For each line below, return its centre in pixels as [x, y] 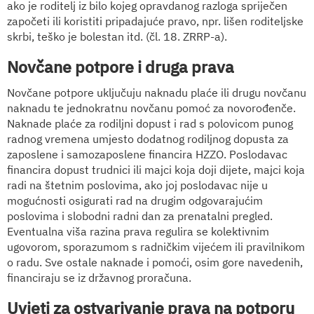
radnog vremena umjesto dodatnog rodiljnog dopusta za [148, 138]
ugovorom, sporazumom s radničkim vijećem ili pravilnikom [156, 246]
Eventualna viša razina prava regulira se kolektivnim [138, 231]
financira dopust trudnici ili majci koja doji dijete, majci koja [156, 169]
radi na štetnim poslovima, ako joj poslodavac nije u [137, 185]
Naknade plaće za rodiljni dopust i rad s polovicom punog [150, 123]
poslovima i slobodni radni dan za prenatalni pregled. [140, 216]
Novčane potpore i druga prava [121, 66]
